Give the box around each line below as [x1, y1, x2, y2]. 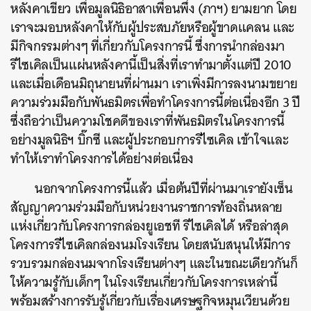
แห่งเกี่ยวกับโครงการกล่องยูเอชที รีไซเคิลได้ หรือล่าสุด [10, 214, 289, 237]
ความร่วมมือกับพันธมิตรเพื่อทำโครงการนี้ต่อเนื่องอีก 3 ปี [10, 90, 301, 114]
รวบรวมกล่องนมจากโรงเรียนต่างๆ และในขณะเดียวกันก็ [10, 251, 298, 275]
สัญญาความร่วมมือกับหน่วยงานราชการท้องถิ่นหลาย [10, 195, 283, 219]
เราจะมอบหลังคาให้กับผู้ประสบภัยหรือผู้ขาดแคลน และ [10, 15, 294, 39]
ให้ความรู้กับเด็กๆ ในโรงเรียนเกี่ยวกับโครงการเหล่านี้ [10, 270, 278, 294]
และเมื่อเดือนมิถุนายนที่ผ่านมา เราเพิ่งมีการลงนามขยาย [10, 72, 298, 95]
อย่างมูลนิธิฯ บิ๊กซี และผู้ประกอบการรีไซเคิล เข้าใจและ [10, 128, 289, 151]
